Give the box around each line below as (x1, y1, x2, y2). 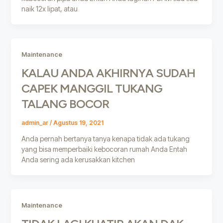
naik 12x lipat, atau (21, 4, 78, 13)
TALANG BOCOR (21, 97, 109, 111)
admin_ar (21, 119, 50, 126)
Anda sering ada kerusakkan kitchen (21, 155, 135, 164)
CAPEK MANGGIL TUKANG (21, 81, 162, 96)
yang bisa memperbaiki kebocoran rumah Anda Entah (21, 144, 187, 153)
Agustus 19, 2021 (53, 119, 104, 126)
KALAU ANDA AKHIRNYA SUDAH (21, 66, 195, 81)
